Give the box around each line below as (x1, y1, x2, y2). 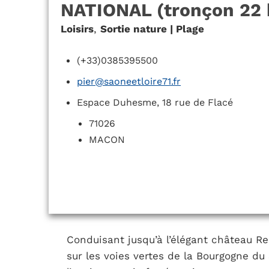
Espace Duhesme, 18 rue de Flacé (77, 97, 234, 109)
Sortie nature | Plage (100, 23, 204, 35)
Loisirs (60, 23, 94, 35)
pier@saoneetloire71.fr (77, 76, 181, 88)
